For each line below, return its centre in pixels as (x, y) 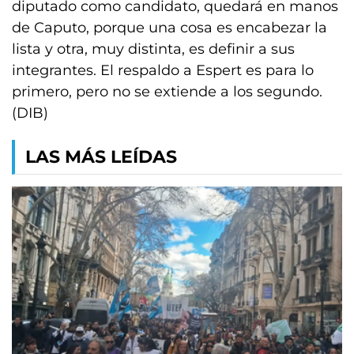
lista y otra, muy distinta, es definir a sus (153, 49)
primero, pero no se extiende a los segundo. (167, 92)
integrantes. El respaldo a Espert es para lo (163, 70)
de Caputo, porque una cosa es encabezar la (169, 28)
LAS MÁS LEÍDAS (101, 157)
